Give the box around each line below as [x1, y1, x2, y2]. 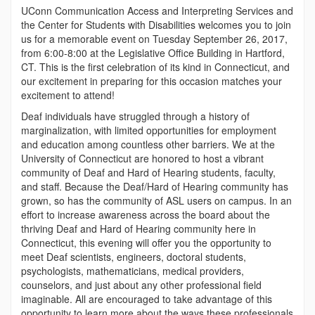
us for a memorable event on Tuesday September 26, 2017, [21, 31, 288, 46]
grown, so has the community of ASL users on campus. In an [21, 193, 292, 207]
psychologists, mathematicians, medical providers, [21, 263, 244, 278]
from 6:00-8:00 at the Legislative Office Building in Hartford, [21, 45, 285, 60]
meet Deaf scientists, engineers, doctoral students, [21, 249, 246, 264]
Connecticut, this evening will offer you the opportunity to [21, 235, 271, 250]
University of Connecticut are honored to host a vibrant [21, 150, 264, 165]
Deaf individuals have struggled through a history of [21, 108, 250, 123]
